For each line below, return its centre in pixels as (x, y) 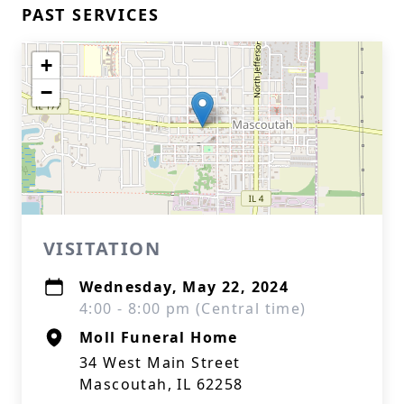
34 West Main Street (160, 363)
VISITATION (102, 248)
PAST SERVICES (91, 14)
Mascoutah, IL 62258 (161, 384)
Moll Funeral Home (159, 337)
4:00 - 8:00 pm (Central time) (193, 308)
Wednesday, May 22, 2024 (184, 287)
